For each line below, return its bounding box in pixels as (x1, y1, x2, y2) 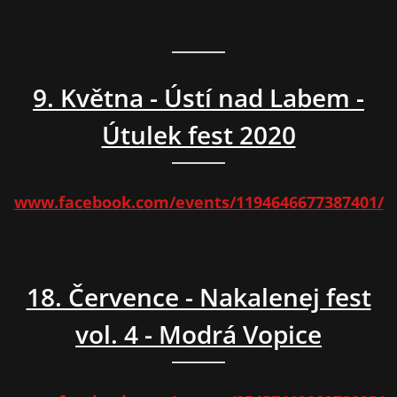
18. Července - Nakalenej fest (26, 280, 371, 315)
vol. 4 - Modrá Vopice (75, 317, 322, 352)
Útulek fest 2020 (101, 118, 296, 152)
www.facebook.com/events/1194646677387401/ (13, 191, 384, 214)
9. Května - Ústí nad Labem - (33, 81, 364, 115)
